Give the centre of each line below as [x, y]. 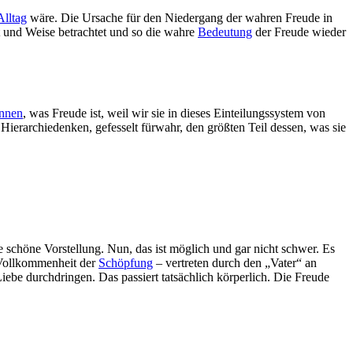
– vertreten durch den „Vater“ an [235, 263]
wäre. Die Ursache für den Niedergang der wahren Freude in [180, 17]
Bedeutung [225, 32]
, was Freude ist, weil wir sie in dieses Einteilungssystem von [174, 113]
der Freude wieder [299, 32]
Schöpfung [126, 263]
